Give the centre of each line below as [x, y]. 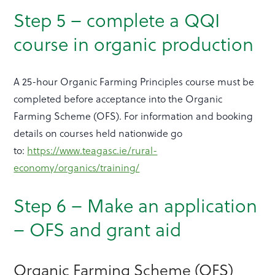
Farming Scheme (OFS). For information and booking [134, 116]
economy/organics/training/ [77, 168]
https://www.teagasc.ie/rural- [92, 150]
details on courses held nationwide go [98, 133]
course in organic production [134, 44]
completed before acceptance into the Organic [118, 99]
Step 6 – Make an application [136, 205]
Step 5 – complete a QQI [117, 20]
